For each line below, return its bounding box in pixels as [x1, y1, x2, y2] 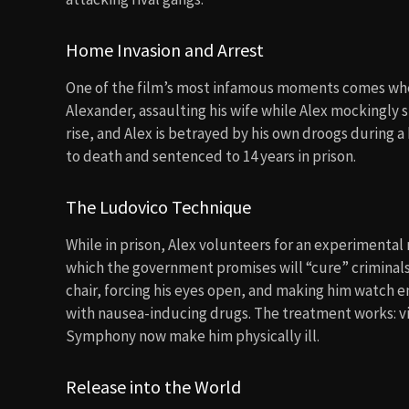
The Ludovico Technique [66, 195, 251, 218]
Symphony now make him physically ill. [66, 326, 320, 346]
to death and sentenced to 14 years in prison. [66, 146, 356, 166]
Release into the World [66, 375, 241, 398]
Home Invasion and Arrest [66, 38, 264, 61]
